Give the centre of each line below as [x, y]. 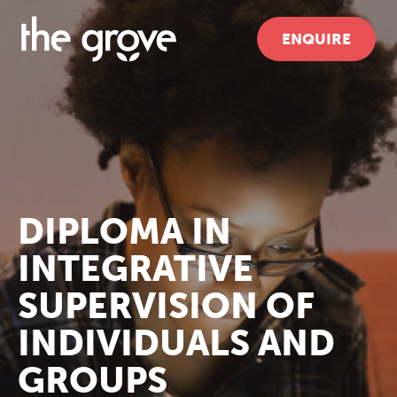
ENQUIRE [316, 39]
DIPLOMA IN [125, 231]
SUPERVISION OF [166, 306]
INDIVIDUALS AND [176, 343]
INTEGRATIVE [136, 269]
